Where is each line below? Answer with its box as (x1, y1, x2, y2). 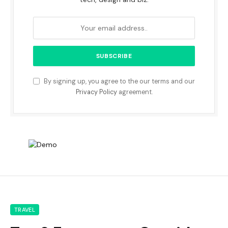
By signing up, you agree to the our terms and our (42, 77, 195, 85)
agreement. (117, 88, 153, 96)
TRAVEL (14, 206, 35, 213)
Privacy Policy (75, 88, 117, 96)
